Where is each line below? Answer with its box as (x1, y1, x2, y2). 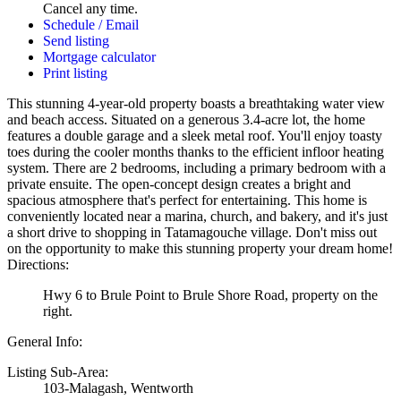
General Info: (7, 334, 82, 349)
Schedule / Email (43, 17, 139, 32)
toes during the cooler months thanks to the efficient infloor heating (7, 144, 384, 159)
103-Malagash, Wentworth (43, 380, 193, 396)
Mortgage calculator (43, 49, 156, 64)
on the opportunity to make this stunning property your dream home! (7, 241, 393, 256)
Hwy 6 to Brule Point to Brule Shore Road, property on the (43, 287, 378, 303)
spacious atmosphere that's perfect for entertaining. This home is (7, 192, 367, 208)
